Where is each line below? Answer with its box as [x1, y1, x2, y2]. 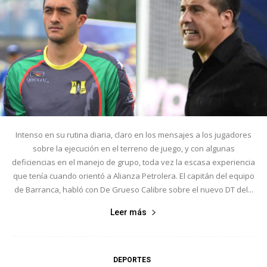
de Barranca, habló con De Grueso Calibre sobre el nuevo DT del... [14, 184, 253, 195]
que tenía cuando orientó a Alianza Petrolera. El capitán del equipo [13, 170, 254, 181]
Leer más [110, 207, 147, 217]
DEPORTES [113, 255, 151, 264]
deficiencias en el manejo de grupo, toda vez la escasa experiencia [12, 156, 255, 167]
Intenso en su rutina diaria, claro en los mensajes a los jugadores [15, 129, 252, 140]
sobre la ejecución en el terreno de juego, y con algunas [32, 142, 235, 154]
